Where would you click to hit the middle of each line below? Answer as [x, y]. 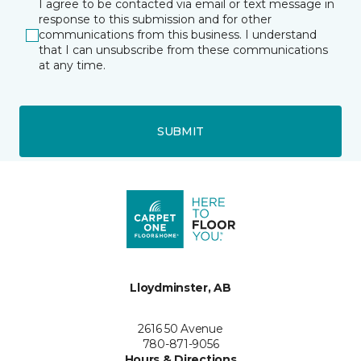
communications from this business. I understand [178, 35]
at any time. [72, 65]
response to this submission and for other [155, 19]
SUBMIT [180, 131]
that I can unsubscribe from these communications [183, 50]
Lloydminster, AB [180, 288]
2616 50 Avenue [180, 329]
